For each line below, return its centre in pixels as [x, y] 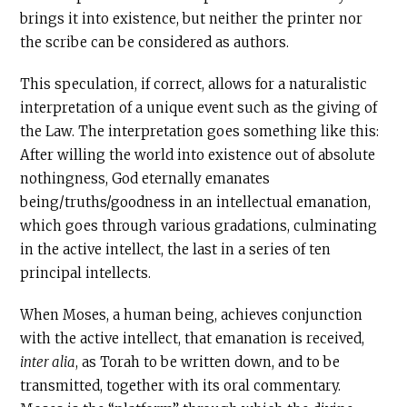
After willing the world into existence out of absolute [198, 155]
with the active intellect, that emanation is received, [193, 338]
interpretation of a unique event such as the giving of [199, 108]
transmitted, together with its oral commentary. [181, 386]
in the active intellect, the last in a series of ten [176, 249]
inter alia [48, 362]
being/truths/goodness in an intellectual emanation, [196, 202]
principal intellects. [86, 273]
